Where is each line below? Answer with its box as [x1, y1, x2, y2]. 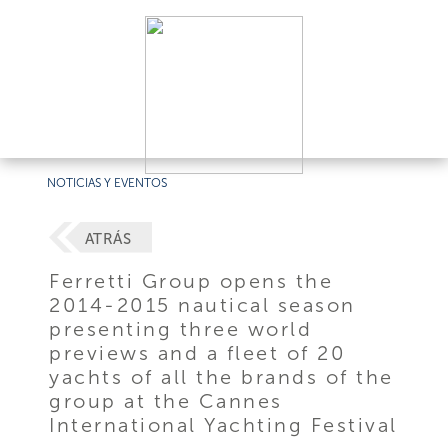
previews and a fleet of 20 [49, 340, 347, 365]
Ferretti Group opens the [49, 268, 334, 293]
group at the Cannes [49, 388, 283, 413]
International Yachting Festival [49, 412, 398, 437]
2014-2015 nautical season [49, 292, 356, 317]
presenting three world [49, 316, 313, 341]
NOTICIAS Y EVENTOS [47, 176, 168, 190]
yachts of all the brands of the [49, 364, 394, 389]
